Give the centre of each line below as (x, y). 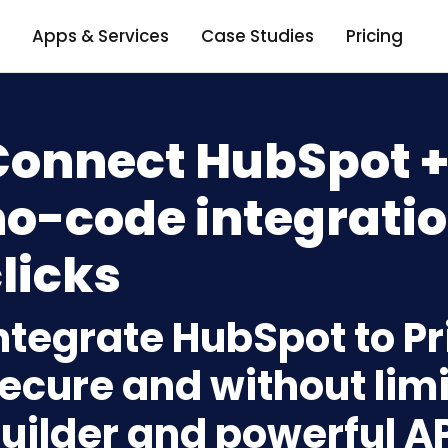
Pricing (374, 35)
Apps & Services (100, 35)
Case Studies (257, 35)
